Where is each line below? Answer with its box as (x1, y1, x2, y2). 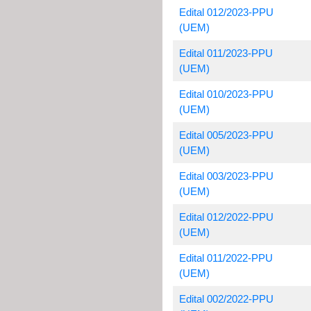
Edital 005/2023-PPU (178, 129, 274, 141)
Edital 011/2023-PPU (178, 47, 273, 59)
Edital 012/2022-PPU (178, 211, 274, 223)
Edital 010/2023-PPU (178, 88, 274, 100)
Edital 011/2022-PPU (178, 252, 273, 264)
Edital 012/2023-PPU (178, 6, 274, 18)
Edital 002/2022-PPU (178, 293, 274, 305)
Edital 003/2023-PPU (178, 170, 274, 182)
